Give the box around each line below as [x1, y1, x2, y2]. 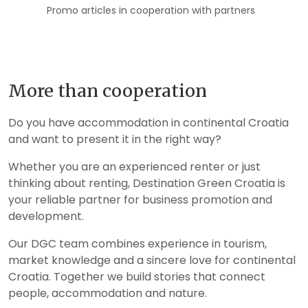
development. [8, 208, 84, 224]
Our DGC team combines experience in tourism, [8, 236, 267, 252]
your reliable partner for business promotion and [8, 192, 272, 208]
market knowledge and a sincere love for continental [8, 252, 296, 268]
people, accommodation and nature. [8, 285, 207, 301]
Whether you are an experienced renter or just [8, 159, 261, 175]
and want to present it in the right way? [8, 131, 221, 147]
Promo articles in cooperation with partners [47, 3, 255, 17]
